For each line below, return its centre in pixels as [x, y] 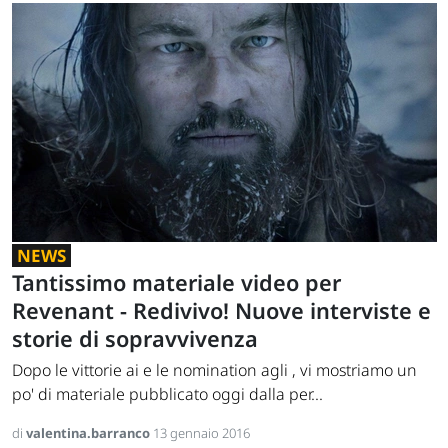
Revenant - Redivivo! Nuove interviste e [221, 311]
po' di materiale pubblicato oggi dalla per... [167, 394]
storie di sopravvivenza [135, 339]
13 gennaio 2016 [201, 433]
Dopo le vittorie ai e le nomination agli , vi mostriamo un [214, 370]
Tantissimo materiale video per [176, 283]
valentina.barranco [89, 433]
